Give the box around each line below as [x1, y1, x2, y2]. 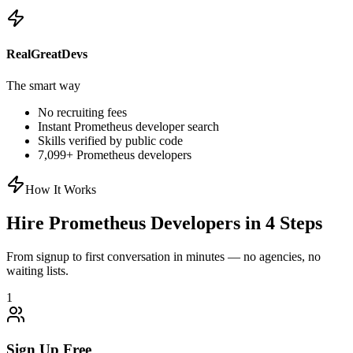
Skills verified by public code [38, 133, 183, 147]
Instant [38, 119, 74, 133]
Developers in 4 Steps [150, 212, 322, 233]
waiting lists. [6, 263, 69, 277]
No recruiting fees [38, 105, 127, 119]
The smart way [6, 78, 80, 92]
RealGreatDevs [6, 47, 87, 61]
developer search [132, 119, 219, 133]
